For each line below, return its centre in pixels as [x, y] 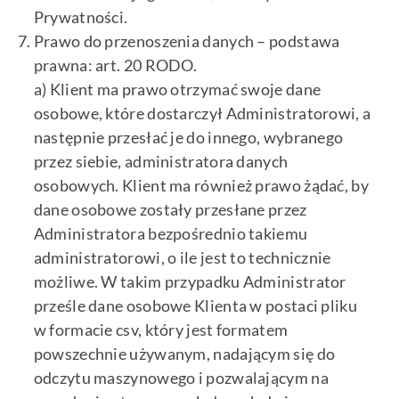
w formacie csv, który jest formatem [161, 330]
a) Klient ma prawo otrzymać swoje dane [177, 90]
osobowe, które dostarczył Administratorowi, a [202, 114]
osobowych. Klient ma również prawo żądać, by [201, 186]
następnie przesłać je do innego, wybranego [188, 138]
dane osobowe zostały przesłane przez [170, 210]
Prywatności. [81, 17]
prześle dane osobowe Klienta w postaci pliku [195, 306]
